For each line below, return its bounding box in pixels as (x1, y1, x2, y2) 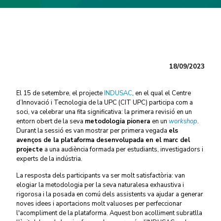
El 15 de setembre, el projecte (16, 89, 104, 98)
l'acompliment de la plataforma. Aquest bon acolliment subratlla (16, 209, 202, 218)
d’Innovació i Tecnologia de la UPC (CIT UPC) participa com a (16, 98, 193, 107)
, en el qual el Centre (132, 89, 191, 98)
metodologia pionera (85, 117, 152, 126)
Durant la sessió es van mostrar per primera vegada (16, 126, 169, 135)
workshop (169, 117, 197, 126)
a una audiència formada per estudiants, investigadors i (43, 145, 203, 154)
